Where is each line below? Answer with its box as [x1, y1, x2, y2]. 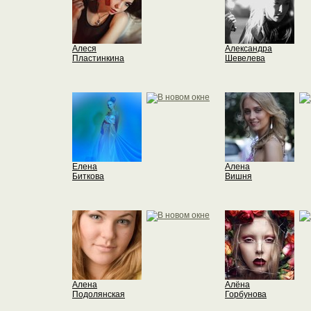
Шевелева [225, 53, 265, 63]
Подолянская [72, 289, 125, 299]
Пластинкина [72, 53, 124, 63]
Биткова [72, 171, 104, 181]
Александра [225, 44, 272, 53]
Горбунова [225, 289, 267, 299]
